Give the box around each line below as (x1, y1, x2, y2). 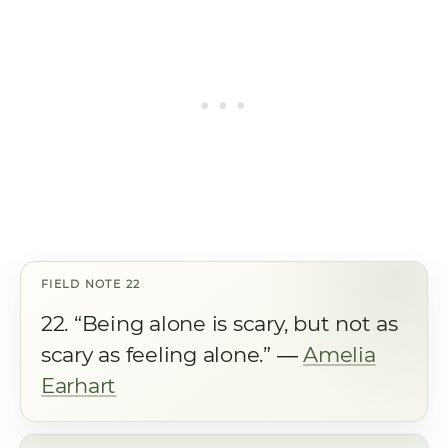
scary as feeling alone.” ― (41, 342, 304, 367)
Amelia (303, 342, 376, 367)
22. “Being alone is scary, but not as (41, 311, 398, 336)
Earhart (41, 373, 117, 398)
